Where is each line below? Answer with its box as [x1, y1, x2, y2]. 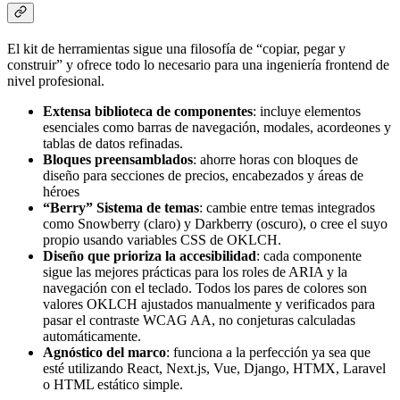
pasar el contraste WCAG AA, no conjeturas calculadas [43, 312, 355, 329]
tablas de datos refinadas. [43, 136, 183, 152]
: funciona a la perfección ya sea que [166, 345, 371, 361]
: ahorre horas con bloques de [193, 152, 358, 168]
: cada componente [256, 248, 362, 264]
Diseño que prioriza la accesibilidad [43, 248, 256, 264]
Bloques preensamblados [43, 152, 193, 168]
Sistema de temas [93, 200, 199, 216]
